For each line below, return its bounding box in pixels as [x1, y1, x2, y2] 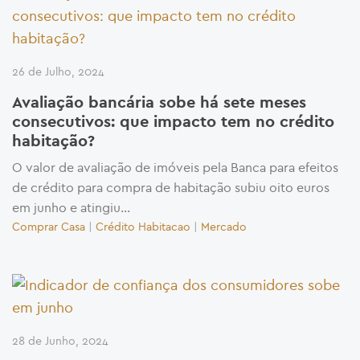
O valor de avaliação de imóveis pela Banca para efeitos [12, 158, 338, 175]
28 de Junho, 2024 [12, 333, 108, 348]
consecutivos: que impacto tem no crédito [12, 113, 334, 130]
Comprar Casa [12, 219, 85, 234]
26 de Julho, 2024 [12, 63, 104, 79]
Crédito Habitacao [96, 219, 190, 234]
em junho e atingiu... [12, 198, 130, 215]
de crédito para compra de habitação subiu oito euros [12, 178, 329, 195]
